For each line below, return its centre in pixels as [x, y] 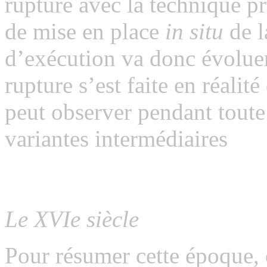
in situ [191, 31]
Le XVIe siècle [72, 219]
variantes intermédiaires [116, 139]
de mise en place [82, 31]
